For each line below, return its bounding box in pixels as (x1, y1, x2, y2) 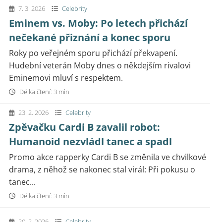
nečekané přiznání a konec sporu (9, 31, 170, 44)
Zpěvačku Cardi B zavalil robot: (9, 120, 160, 134)
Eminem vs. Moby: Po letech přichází (9, 16, 188, 30)
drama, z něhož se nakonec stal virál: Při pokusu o (9, 164, 195, 175)
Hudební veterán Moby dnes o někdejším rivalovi (9, 60, 191, 71)
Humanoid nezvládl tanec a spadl (9, 135, 172, 148)
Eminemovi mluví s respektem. (9, 72, 123, 83)
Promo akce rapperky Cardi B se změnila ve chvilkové (9, 152, 206, 163)
